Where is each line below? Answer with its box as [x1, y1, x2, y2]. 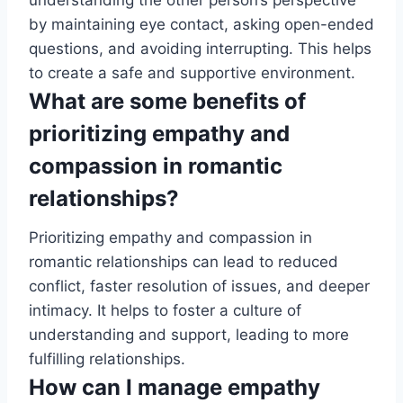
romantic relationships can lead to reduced [29, 253, 338, 272]
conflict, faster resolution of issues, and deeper [29, 277, 370, 296]
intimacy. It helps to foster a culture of [29, 301, 301, 320]
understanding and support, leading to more [29, 326, 349, 345]
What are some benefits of [29, 88, 306, 115]
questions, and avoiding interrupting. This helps [29, 40, 372, 58]
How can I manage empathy [29, 374, 320, 401]
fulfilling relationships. [29, 350, 185, 369]
